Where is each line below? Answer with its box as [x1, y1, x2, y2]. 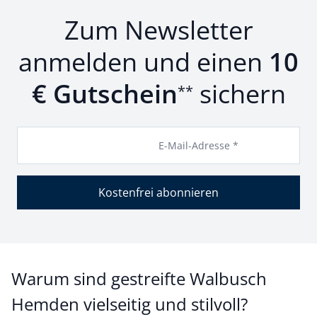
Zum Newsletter [64, 13, 253, 47]
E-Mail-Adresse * [158, 139, 238, 152]
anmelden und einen [18, 45, 269, 79]
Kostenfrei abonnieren [98, 185, 219, 200]
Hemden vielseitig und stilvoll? [11, 292, 248, 316]
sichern [192, 76, 286, 111]
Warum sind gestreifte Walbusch [11, 267, 267, 290]
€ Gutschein [31, 76, 178, 111]
